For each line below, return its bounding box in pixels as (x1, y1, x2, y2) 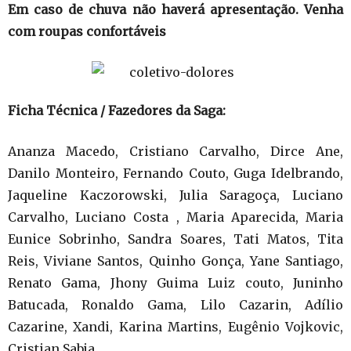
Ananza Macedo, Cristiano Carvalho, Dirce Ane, (8, 143, 343, 159)
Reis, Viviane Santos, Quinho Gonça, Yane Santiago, (8, 253, 343, 269)
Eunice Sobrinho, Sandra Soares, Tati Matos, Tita (8, 231, 343, 247)
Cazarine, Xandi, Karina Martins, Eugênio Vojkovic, (8, 319, 343, 335)
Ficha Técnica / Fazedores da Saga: (8, 103, 226, 118)
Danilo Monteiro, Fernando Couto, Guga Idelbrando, (8, 165, 343, 181)
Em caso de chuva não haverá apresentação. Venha (8, 2, 343, 17)
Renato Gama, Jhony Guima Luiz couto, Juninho (8, 275, 343, 291)
